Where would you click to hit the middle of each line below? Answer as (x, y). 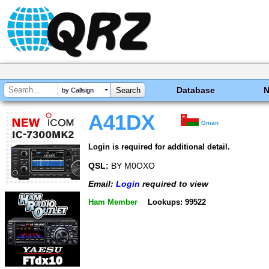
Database (196, 90)
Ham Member (113, 202)
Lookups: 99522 (177, 202)
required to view (174, 184)
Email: (102, 184)
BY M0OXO (132, 165)
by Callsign (78, 90)
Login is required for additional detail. (159, 147)
